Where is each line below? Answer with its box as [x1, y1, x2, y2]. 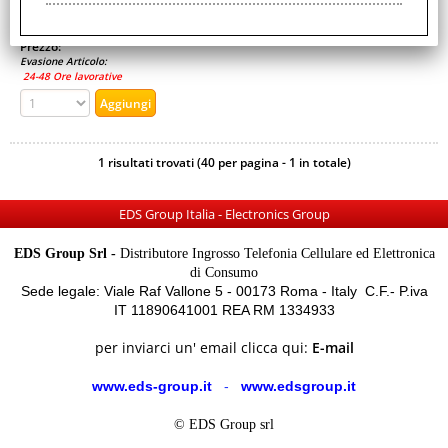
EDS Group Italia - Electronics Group [118, 205, 330, 223]
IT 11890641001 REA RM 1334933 [113, 302, 335, 318]
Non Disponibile [41, 16, 129, 32]
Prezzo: [20, 38, 64, 54]
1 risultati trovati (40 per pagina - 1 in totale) [97, 154, 351, 170]
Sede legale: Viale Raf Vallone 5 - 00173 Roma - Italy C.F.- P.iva [20, 283, 428, 299]
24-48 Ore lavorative [20, 69, 122, 83]
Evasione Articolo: [20, 54, 107, 68]
